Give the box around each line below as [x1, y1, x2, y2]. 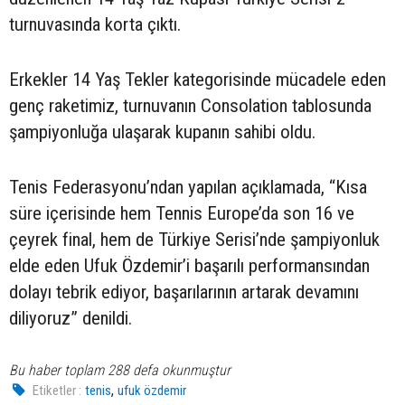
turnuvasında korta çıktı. [9, 13, 181, 35]
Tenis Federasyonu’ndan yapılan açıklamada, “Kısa [9, 175, 367, 198]
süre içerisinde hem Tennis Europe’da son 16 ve [9, 202, 354, 224]
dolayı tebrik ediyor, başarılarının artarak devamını [9, 280, 359, 303]
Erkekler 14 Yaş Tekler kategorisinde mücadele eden [9, 68, 386, 90]
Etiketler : [33, 381, 82, 399]
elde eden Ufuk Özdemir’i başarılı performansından [9, 254, 370, 277]
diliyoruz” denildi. [9, 306, 132, 329]
